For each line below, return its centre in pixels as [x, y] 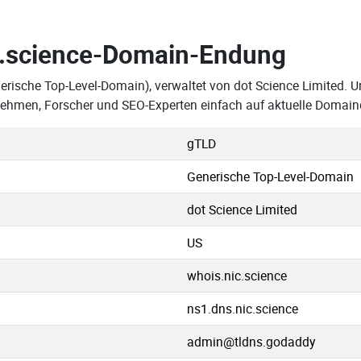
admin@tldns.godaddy [251, 342]
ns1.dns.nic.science [243, 309]
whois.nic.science [237, 276]
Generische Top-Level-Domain [270, 176]
